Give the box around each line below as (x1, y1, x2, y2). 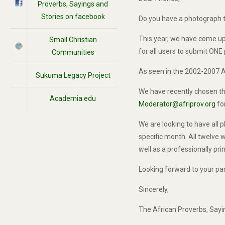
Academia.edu (50, 94, 96, 102)
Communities (51, 48, 94, 56)
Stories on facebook (41, 13, 105, 21)
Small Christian (49, 36, 97, 44)
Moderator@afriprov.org (139, 100, 216, 108)
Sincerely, (139, 185, 169, 193)
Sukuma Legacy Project (35, 71, 110, 79)
